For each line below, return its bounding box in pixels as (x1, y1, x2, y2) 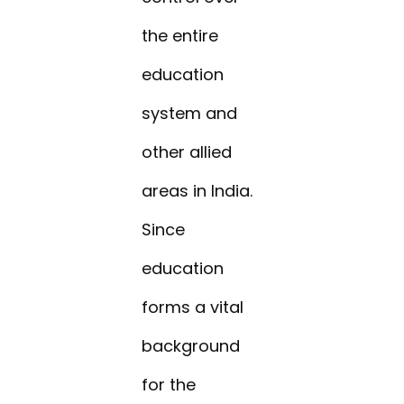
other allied (142, 141, 233, 164)
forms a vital (142, 296, 244, 319)
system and (142, 102, 238, 125)
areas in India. (142, 179, 253, 203)
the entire (142, 24, 219, 48)
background (142, 335, 241, 358)
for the (142, 373, 197, 397)
